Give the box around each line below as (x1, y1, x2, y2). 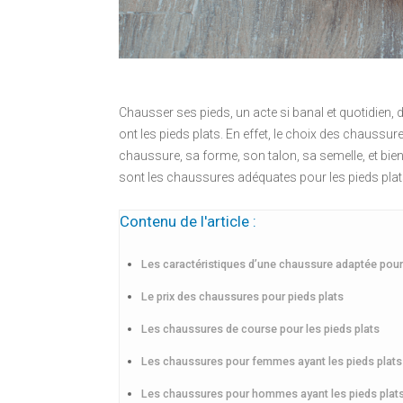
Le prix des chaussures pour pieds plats (141, 289, 344, 303)
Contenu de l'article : (120, 211, 256, 230)
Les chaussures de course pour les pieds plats (141, 321, 380, 336)
